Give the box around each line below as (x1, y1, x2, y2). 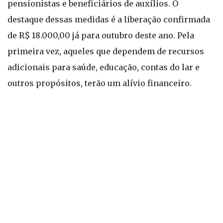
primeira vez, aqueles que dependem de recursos (7, 46, 204, 56)
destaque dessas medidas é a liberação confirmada (7, 14, 210, 24)
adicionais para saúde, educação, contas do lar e (7, 62, 200, 72)
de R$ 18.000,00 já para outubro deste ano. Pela (7, 30, 194, 40)
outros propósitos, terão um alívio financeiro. (7, 78, 192, 88)
